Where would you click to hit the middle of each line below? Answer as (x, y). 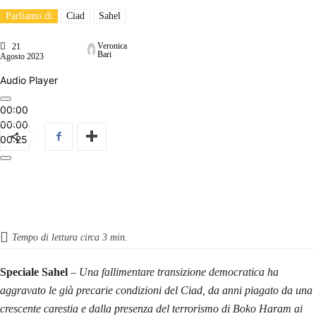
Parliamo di (29, 16)
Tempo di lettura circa (57, 237)
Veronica (112, 45)
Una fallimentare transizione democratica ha (179, 272)
